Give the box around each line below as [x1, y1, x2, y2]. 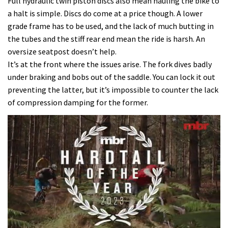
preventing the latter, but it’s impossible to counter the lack [8, 84, 218, 95]
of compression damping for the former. [8, 97, 148, 107]
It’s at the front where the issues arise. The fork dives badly [8, 59, 212, 69]
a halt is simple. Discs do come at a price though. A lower [8, 8, 203, 18]
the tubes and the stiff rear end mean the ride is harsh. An [8, 33, 205, 44]
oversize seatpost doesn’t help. [8, 46, 117, 56]
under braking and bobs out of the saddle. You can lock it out [8, 71, 215, 82]
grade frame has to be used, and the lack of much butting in [8, 20, 214, 31]
